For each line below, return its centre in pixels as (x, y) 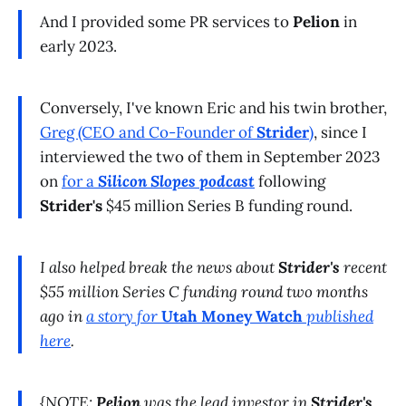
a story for (124, 316)
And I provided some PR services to (166, 22)
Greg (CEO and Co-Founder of (148, 132)
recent (363, 267)
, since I (340, 132)
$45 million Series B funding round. (227, 205)
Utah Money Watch (232, 316)
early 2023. (78, 47)
